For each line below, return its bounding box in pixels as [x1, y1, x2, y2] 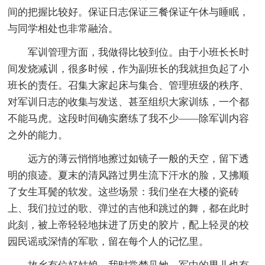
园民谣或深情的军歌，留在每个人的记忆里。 [8, 235, 209, 247]
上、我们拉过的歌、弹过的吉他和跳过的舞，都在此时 [8, 202, 250, 214]
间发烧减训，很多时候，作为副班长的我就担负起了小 [8, 63, 250, 75]
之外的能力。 [8, 129, 69, 141]
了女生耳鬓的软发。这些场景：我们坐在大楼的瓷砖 [8, 186, 240, 198]
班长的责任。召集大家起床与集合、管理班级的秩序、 [8, 79, 250, 91]
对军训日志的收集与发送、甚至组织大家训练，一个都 [8, 96, 250, 108]
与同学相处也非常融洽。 [8, 22, 119, 34]
